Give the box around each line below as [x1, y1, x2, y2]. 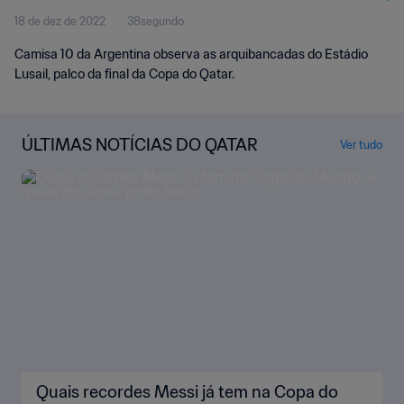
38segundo [127, 14, 184, 28]
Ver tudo [340, 137, 382, 151]
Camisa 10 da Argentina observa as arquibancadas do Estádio [14, 46, 368, 62]
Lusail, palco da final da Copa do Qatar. [14, 66, 234, 82]
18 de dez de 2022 [14, 14, 106, 28]
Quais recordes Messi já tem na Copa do [36, 381, 338, 402]
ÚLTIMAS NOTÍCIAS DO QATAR [22, 134, 258, 155]
